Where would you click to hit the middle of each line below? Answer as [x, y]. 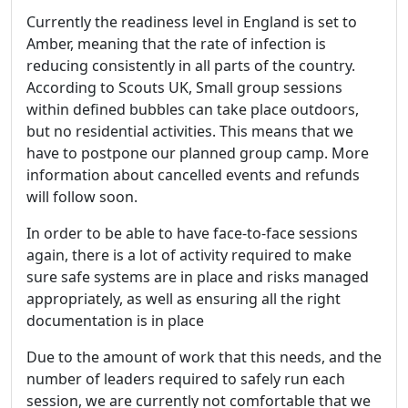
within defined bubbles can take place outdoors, [193, 110]
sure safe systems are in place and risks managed [198, 277]
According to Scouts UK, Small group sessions [184, 88]
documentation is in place [115, 321]
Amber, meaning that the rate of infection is [176, 44]
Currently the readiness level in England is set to [192, 22]
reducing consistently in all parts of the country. [191, 66]
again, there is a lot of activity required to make [189, 255]
